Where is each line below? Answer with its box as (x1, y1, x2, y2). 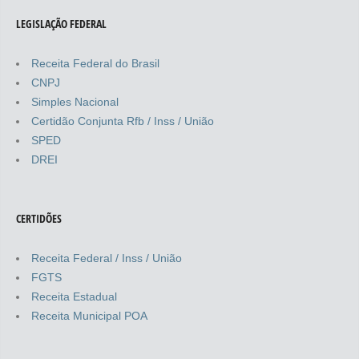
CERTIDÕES (16, 210, 62, 226)
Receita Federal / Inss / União (31, 251, 182, 264)
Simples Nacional (31, 95, 119, 108)
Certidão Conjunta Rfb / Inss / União (31, 114, 214, 127)
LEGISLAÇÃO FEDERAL (16, 15, 107, 31)
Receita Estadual (31, 289, 117, 303)
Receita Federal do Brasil (31, 56, 159, 70)
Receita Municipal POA (31, 309, 147, 322)
